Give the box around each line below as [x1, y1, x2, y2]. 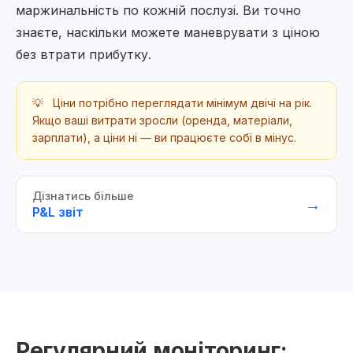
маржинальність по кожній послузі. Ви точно [16, 2, 301, 18]
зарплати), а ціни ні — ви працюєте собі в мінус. [32, 131, 296, 144]
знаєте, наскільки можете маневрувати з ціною [16, 24, 320, 40]
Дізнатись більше [32, 189, 134, 203]
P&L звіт [32, 204, 84, 220]
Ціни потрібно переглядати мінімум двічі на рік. [50, 96, 312, 110]
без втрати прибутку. [16, 46, 151, 62]
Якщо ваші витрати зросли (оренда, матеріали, [32, 113, 292, 127]
